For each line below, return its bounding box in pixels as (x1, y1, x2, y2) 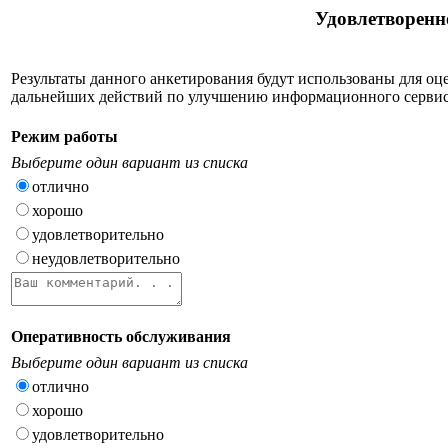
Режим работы (11, 127, 118, 145)
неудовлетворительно (32, 249, 180, 267)
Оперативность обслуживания (11, 327, 231, 345)
